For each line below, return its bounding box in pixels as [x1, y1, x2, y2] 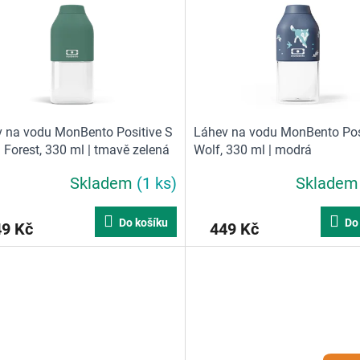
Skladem [69, 173, 137, 193]
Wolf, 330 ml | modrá [193, 142, 312, 158]
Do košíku [118, 216, 168, 230]
